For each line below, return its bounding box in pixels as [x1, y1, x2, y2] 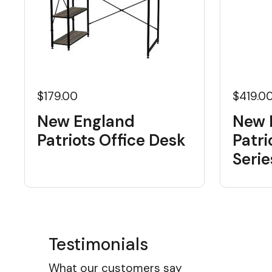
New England [37, 111, 135, 132]
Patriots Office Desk [37, 130, 186, 151]
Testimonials [49, 233, 148, 256]
